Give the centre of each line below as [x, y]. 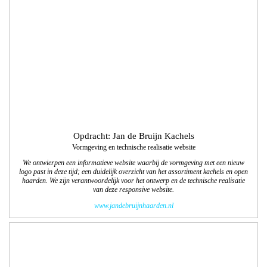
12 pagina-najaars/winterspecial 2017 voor [94, 258]
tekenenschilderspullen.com [193, 258]
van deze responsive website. [133, 30]
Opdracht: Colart [133, 246]
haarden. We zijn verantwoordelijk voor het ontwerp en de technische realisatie [133, 21]
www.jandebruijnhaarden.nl [133, 45]
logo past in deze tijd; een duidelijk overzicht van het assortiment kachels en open [133, 12]
